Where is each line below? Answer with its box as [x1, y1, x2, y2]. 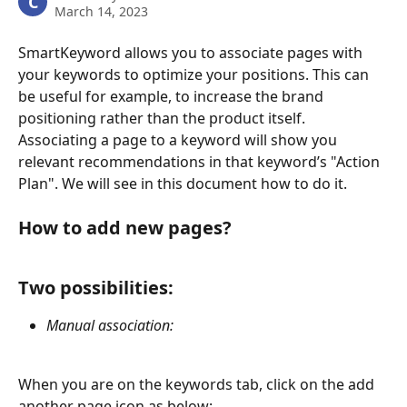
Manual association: [46, 314, 177, 335]
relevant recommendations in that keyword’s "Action [18, 152, 383, 172]
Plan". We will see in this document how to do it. [18, 174, 347, 194]
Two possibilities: [18, 274, 178, 300]
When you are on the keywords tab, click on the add [18, 373, 378, 394]
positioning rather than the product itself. [18, 108, 305, 128]
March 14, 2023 [55, 3, 148, 20]
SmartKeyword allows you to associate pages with [18, 43, 366, 63]
